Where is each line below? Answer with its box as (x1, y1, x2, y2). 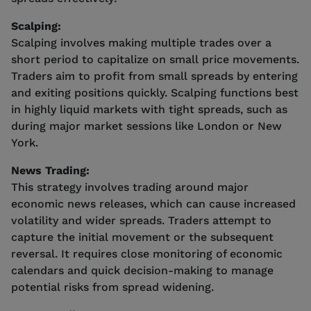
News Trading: (11, 163, 90, 177)
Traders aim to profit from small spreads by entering (11, 69, 298, 83)
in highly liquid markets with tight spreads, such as (11, 102, 287, 116)
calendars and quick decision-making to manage (11, 263, 274, 277)
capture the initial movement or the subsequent (11, 230, 274, 244)
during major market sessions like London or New (11, 119, 282, 133)
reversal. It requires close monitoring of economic (11, 246, 283, 260)
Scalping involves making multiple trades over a (11, 35, 271, 49)
